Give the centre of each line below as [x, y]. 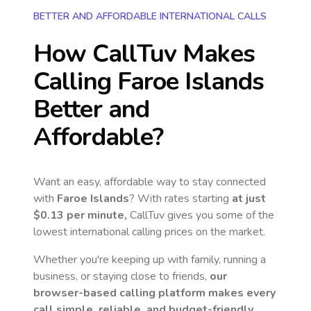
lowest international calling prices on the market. [149, 232]
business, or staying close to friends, [121, 276]
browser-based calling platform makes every [154, 293]
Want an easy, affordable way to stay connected [150, 182]
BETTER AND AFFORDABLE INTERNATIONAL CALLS [150, 16]
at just [249, 199]
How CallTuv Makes [144, 54]
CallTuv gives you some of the [201, 215]
